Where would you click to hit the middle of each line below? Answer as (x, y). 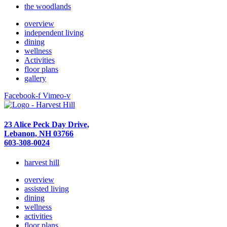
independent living (54, 32)
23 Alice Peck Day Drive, (47, 125)
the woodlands (48, 6)
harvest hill (42, 163)
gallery (35, 78)
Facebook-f (22, 95)
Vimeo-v (56, 95)
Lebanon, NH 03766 (39, 134)
